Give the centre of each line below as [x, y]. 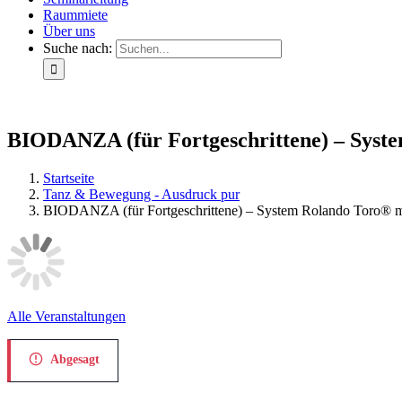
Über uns [69, 31]
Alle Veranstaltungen [66, 316]
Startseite [69, 178]
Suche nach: [78, 48]
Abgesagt [75, 359]
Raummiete [75, 15]
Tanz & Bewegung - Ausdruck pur [141, 194]
